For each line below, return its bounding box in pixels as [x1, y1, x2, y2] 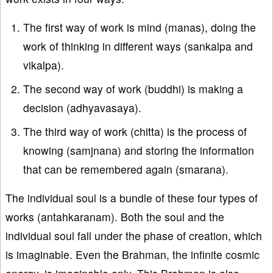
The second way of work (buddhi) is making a [23, 80, 243, 96]
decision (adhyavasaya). [23, 99, 141, 115]
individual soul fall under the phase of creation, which [5, 227, 262, 243]
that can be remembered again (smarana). [23, 161, 229, 177]
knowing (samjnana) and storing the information [23, 142, 254, 158]
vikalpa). [23, 57, 64, 73]
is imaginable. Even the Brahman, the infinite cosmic [5, 246, 260, 262]
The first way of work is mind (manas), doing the [23, 19, 256, 35]
